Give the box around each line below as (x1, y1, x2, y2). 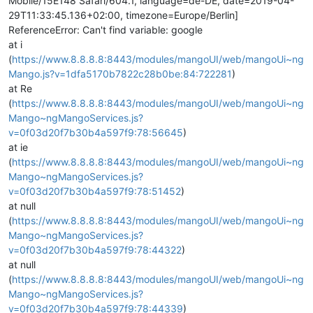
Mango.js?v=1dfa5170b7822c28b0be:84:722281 (8, 68, 232, 80)
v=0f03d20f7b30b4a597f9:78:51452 (8, 185, 181, 197)
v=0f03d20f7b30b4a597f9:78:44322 (8, 244, 182, 256)
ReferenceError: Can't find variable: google (8, 24, 203, 36)
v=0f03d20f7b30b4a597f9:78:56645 (8, 126, 183, 138)
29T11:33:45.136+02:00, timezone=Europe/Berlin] (8, 9, 238, 21)
